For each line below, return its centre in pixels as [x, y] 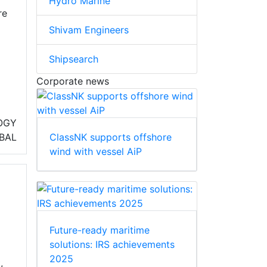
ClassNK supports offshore [111, 137]
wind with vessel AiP [96, 151]
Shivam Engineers [89, 30]
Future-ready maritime [100, 230]
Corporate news [73, 81]
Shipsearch [74, 59]
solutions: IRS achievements [112, 244]
